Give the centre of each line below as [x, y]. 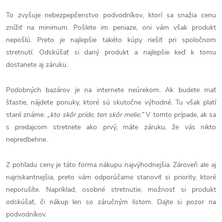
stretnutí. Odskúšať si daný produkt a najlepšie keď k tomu [111, 52]
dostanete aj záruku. [37, 64]
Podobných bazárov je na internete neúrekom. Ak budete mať [111, 90]
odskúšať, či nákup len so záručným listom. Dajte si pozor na [111, 202]
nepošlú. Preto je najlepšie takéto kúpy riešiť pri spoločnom [111, 40]
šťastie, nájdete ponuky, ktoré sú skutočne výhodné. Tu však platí [111, 102]
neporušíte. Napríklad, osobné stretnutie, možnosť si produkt [111, 189]
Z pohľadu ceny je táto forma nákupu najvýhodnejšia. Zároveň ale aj [111, 165]
